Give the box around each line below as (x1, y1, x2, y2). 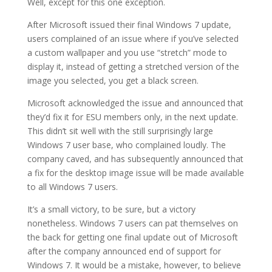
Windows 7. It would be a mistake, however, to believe (27, 259, 241, 271)
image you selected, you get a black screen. (27, 75, 199, 86)
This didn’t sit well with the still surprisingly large (27, 125, 213, 137)
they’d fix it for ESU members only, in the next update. (27, 111, 238, 123)
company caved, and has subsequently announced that (27, 153, 243, 165)
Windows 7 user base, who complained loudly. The (27, 139, 226, 151)
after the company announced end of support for (27, 245, 221, 257)
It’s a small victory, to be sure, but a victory (27, 203, 195, 215)
